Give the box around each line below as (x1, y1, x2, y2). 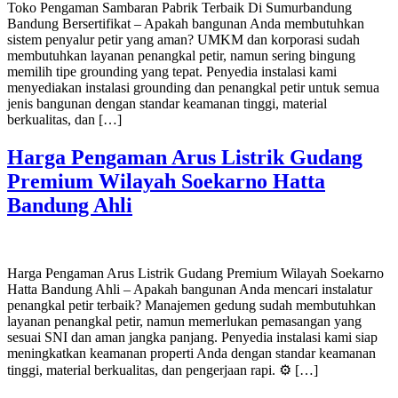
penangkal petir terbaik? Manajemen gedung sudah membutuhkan (7, 297, 376, 313)
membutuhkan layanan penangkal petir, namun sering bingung (7, 47, 355, 63)
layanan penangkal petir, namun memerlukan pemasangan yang (7, 313, 362, 329)
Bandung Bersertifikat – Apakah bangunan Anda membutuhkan (7, 15, 364, 31)
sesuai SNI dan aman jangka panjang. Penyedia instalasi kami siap (7, 329, 378, 345)
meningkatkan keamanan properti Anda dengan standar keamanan (7, 345, 376, 361)
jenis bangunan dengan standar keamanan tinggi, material (7, 95, 327, 111)
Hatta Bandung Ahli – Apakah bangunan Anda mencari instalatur (7, 281, 372, 297)
